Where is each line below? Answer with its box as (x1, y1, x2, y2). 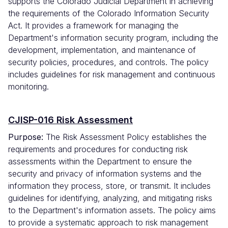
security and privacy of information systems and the (8, 168, 202, 179)
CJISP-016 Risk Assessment (8, 115, 133, 126)
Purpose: (8, 132, 43, 142)
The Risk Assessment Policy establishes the (43, 132, 207, 142)
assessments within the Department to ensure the (8, 156, 192, 167)
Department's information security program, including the (8, 33, 218, 43)
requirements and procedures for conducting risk (8, 144, 188, 155)
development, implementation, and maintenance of (8, 45, 196, 55)
